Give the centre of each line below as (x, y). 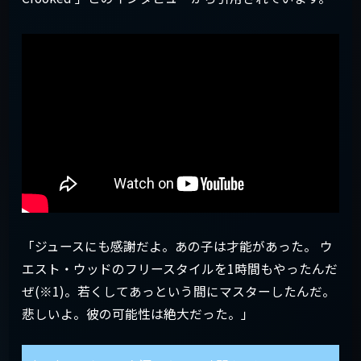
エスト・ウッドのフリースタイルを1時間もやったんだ (180, 268)
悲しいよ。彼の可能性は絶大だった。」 (138, 313)
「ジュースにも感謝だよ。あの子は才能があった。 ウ (177, 246)
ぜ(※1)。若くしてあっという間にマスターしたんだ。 (178, 291)
